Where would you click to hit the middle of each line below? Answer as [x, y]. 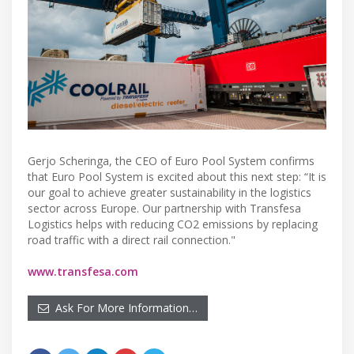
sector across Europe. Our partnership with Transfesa [164, 209]
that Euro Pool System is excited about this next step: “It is [177, 177]
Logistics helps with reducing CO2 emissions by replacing [173, 224]
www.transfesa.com [83, 272]
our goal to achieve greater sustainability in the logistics [169, 193]
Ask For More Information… [123, 308]
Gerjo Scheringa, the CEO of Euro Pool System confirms [171, 161]
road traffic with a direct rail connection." [132, 240]
